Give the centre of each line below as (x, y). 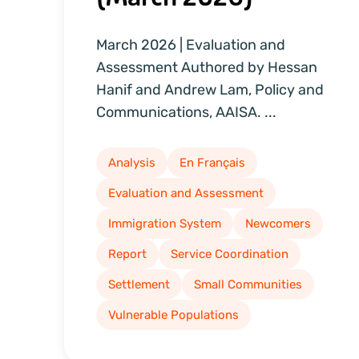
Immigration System (165, 223)
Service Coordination (230, 254)
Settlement (139, 284)
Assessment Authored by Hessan (207, 67)
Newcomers (278, 223)
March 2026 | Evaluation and (191, 44)
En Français (212, 162)
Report (127, 254)
